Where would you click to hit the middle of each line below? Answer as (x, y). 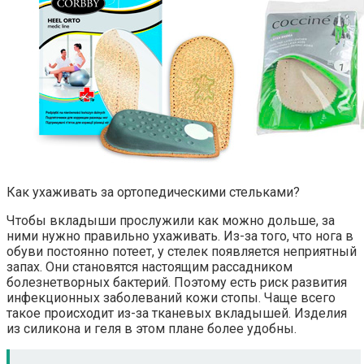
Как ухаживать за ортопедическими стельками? (153, 193)
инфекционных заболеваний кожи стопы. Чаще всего (171, 298)
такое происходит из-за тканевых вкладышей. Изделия (177, 314)
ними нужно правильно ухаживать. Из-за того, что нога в (180, 236)
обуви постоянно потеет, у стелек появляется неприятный (182, 252)
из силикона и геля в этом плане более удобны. (152, 329)
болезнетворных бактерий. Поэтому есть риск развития (177, 283)
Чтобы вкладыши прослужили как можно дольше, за (171, 221)
